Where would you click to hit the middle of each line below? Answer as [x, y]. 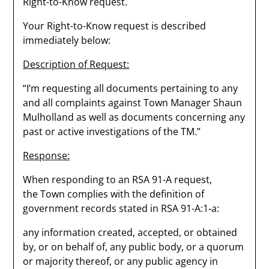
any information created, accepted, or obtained [130, 232]
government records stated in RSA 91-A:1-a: [121, 208]
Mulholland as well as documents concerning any [134, 117]
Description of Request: [76, 64]
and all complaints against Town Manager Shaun [133, 103]
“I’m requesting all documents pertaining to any [131, 88]
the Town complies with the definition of [114, 194]
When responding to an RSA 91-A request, [118, 180]
